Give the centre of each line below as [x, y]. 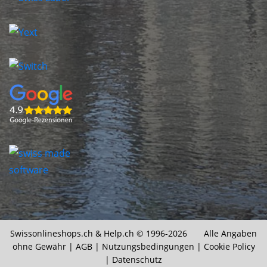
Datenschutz [137, 260]
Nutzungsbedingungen [148, 247]
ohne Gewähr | [44, 247]
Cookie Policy [229, 247]
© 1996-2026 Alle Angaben [195, 234]
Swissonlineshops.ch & [57, 234]
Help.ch [119, 234]
